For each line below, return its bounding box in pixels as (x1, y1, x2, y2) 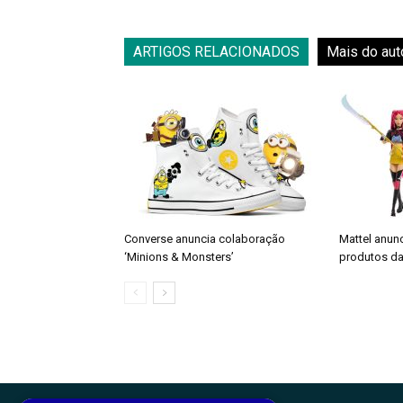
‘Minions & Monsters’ (124, 249, 234, 264)
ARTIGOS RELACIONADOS (133, 42, 300, 60)
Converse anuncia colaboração (124, 231, 285, 246)
